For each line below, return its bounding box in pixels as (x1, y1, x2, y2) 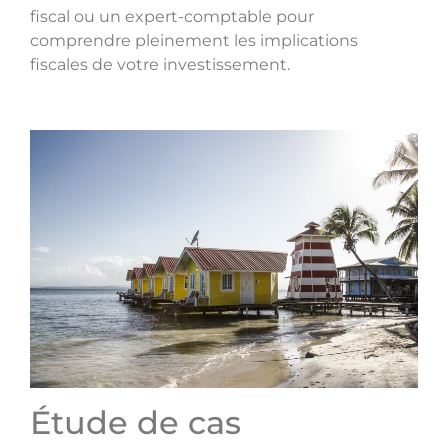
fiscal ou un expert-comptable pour (30, 6, 314, 26)
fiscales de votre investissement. (30, 54, 290, 74)
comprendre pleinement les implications (30, 30, 358, 50)
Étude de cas (30, 403, 241, 443)
